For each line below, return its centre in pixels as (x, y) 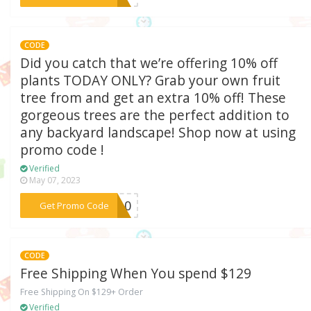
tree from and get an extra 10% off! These (153, 98)
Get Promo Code (74, 205)
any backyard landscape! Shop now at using (158, 132)
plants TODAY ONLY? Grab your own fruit (151, 80)
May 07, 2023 (54, 180)
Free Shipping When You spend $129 (136, 274)
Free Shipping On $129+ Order (82, 292)
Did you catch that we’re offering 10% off (149, 63)
